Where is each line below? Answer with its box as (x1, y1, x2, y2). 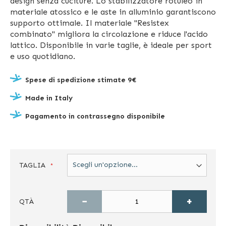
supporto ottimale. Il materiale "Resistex (10, 18, 169, 28)
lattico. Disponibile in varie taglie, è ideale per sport (10, 40, 212, 50)
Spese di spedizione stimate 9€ (25, 75, 136, 84)
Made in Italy (25, 93, 73, 102)
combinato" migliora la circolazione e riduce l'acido (10, 29, 208, 39)
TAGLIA (19, 160, 45, 169)
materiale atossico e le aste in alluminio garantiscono (10, 7, 216, 17)
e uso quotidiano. (10, 51, 75, 61)
